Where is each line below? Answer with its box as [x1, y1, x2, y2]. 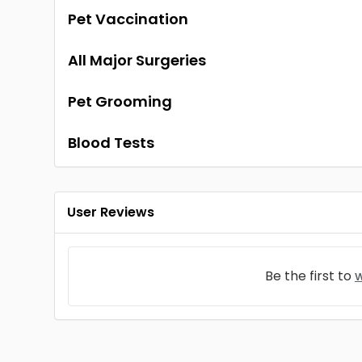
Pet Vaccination [68, 9, 189, 29]
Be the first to [264, 267, 355, 285]
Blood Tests [68, 133, 155, 153]
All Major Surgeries [68, 50, 207, 70]
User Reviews [67, 203, 155, 221]
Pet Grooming [68, 91, 173, 112]
